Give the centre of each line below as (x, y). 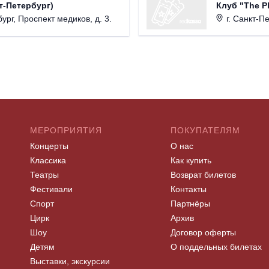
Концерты (49, 146)
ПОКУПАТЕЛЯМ (205, 131)
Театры (44, 175)
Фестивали (51, 189)
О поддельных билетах (216, 247)
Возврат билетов (203, 175)
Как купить (191, 161)
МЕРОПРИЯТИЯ (66, 131)
